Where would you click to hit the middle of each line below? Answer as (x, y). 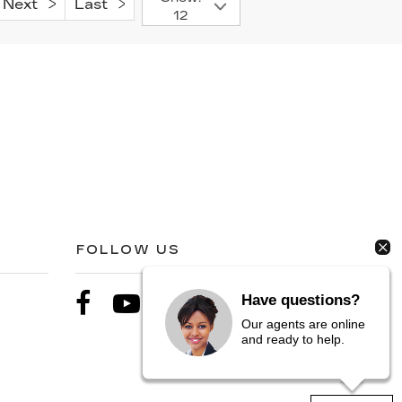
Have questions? (301, 300)
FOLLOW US (128, 249)
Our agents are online (304, 324)
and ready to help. (293, 339)
